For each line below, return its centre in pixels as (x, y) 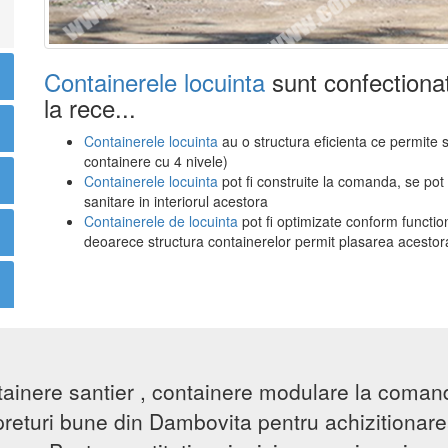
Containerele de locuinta (163, 221)
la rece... (90, 108)
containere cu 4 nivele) (156, 161)
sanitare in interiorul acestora (176, 201)
